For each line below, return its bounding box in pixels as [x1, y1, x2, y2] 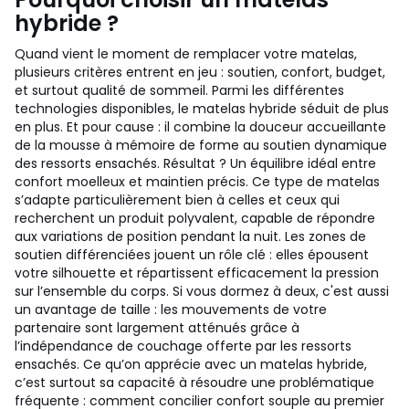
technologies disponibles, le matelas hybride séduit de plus [15, 100, 389, 118]
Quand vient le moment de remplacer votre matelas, [15, 45, 357, 63]
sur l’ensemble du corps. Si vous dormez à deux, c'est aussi [15, 282, 389, 300]
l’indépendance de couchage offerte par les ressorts [15, 337, 351, 355]
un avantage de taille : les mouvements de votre [15, 300, 327, 319]
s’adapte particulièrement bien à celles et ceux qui [15, 191, 340, 209]
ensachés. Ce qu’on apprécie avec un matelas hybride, [15, 355, 367, 373]
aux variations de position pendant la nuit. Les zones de [15, 227, 366, 246]
